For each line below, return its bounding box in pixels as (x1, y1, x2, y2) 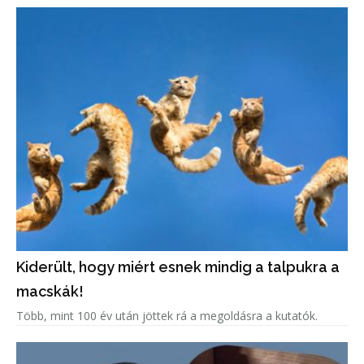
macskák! (16, 283, 84, 301)
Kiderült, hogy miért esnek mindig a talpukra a (16, 258, 340, 276)
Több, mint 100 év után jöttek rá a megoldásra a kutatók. (16, 308, 318, 324)
